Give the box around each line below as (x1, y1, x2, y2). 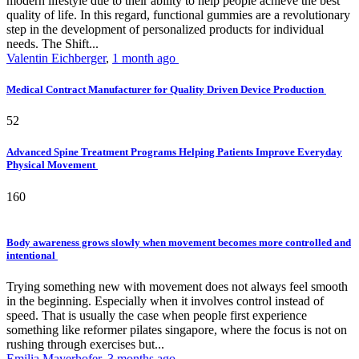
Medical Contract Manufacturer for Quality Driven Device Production (6, 83, 326, 96)
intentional (6, 248, 58, 261)
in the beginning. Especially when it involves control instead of (6, 293, 324, 308)
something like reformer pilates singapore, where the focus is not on (6, 322, 347, 337)
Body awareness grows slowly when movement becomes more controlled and (6, 236, 351, 248)
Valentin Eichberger (6, 50, 106, 65)
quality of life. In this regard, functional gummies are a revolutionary (6, 7, 350, 22)
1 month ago (112, 50, 179, 65)
